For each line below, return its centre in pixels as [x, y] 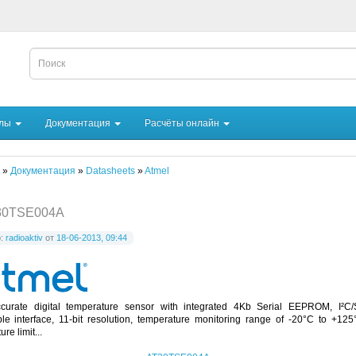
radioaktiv [24, 237]
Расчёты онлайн [183, 123]
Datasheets [110, 170]
